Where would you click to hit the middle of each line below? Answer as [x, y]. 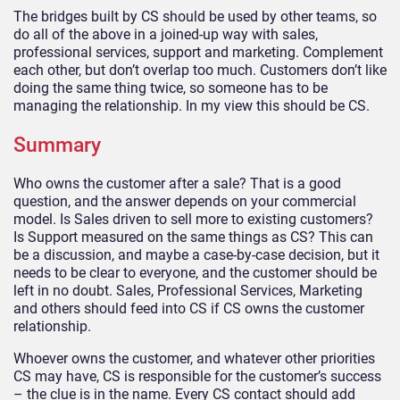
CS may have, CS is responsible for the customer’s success [197, 376]
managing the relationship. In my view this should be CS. [192, 105]
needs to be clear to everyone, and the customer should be [195, 272]
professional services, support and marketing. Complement [198, 52]
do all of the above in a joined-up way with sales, [166, 34]
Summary [57, 145]
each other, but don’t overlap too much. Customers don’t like [200, 70]
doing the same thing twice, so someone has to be [171, 87]
